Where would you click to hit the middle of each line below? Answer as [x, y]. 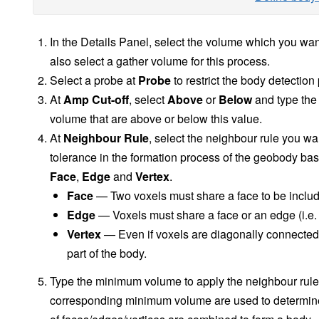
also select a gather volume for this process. [160, 61]
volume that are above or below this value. [156, 119]
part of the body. [107, 253]
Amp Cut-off [96, 100]
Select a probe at [94, 80]
